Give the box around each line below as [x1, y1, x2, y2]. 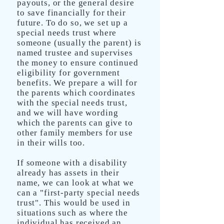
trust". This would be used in [17, 198, 130, 207]
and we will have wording [17, 108, 118, 117]
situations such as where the [17, 208, 128, 217]
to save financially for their [17, 8, 126, 17]
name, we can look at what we [17, 178, 134, 187]
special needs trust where [17, 28, 117, 37]
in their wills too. [17, 138, 85, 147]
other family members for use [17, 128, 133, 137]
